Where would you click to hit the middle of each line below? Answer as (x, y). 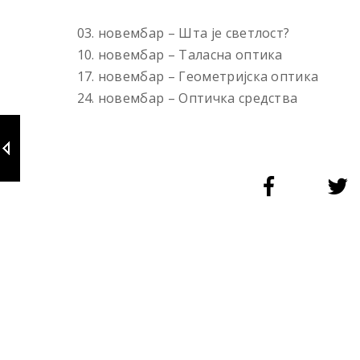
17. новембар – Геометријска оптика (198, 76)
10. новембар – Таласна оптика (180, 54)
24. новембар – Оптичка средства (187, 98)
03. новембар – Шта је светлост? (183, 33)
